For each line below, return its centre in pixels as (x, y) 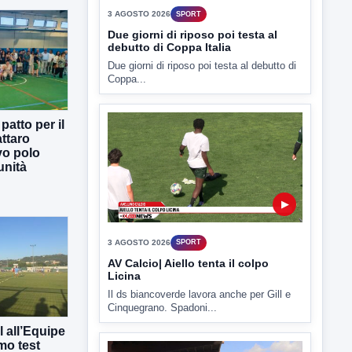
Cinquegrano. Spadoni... (162, 307)
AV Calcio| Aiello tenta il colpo (188, 263)
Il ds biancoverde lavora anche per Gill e (199, 294)
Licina (124, 275)
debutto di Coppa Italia (169, 48)
